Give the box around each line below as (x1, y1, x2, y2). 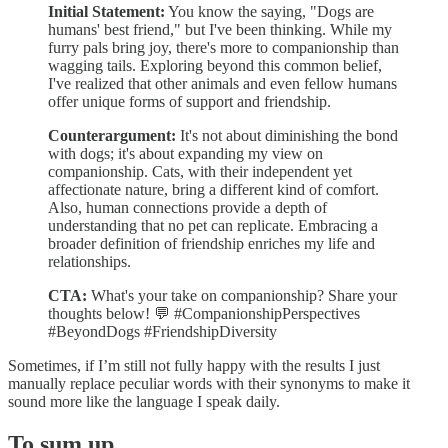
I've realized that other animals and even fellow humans (48, 74, 397, 92)
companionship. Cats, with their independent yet (48, 162, 352, 180)
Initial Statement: (48, 2, 165, 20)
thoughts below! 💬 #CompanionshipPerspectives (48, 304, 360, 322)
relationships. (48, 252, 131, 270)
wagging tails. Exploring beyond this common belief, (48, 56, 382, 74)
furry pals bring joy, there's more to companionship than (48, 38, 399, 56)
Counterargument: (48, 126, 176, 144)
